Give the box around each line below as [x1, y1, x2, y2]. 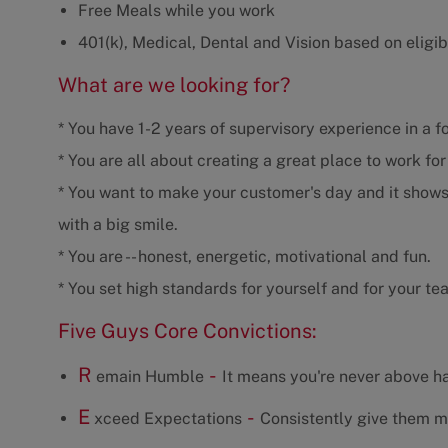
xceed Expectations [90, 409, 242, 429]
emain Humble [92, 367, 204, 387]
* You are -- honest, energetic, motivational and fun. [58, 247, 431, 267]
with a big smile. [58, 215, 178, 235]
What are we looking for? [58, 73, 290, 98]
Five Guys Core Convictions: [58, 319, 317, 344]
